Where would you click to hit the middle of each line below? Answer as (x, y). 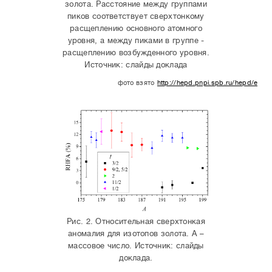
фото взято (136, 83)
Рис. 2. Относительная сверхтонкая (136, 222)
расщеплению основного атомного (136, 29)
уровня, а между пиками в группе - (136, 41)
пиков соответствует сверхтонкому (136, 16)
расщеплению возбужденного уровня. (136, 53)
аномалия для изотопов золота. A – (136, 234)
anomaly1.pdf (207, 95)
